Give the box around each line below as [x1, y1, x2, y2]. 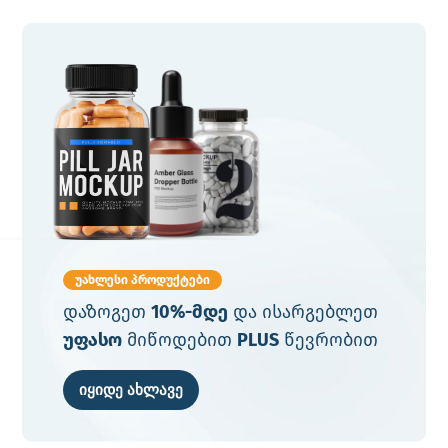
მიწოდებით [121, 329, 237, 352]
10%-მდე [150, 301, 228, 324]
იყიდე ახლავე [78, 380, 183, 400]
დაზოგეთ [62, 301, 151, 324]
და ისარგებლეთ [227, 301, 378, 324]
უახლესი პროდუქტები [74, 273, 210, 288]
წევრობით [278, 329, 378, 352]
